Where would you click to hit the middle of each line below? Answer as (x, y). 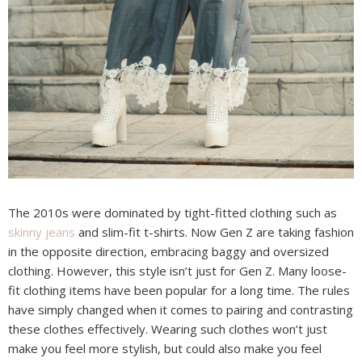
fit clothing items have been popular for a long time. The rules (179, 290)
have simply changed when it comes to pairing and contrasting (181, 310)
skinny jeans (42, 232)
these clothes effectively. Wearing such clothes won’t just (168, 329)
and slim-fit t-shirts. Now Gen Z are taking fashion (215, 232)
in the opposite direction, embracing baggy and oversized (168, 252)
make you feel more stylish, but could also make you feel (165, 349)
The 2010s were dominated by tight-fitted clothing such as (173, 213)
